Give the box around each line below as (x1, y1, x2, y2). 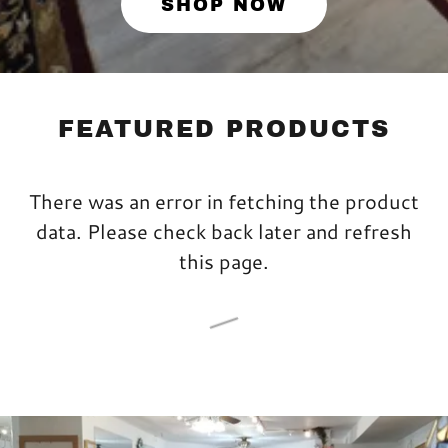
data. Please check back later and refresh (36, 217, 412, 245)
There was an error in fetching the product (29, 187, 419, 215)
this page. (179, 247, 269, 275)
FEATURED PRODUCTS (58, 116, 390, 142)
